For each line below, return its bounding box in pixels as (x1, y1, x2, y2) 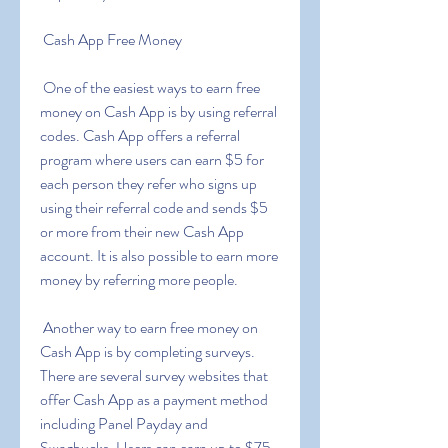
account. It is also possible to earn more (40, 244, 278, 267)
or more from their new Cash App (40, 220, 244, 243)
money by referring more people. (40, 268, 238, 291)
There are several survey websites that (40, 364, 268, 387)
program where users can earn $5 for (40, 148, 264, 171)
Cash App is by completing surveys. (40, 340, 255, 363)
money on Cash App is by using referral (40, 100, 277, 123)
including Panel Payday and (40, 412, 208, 435)
